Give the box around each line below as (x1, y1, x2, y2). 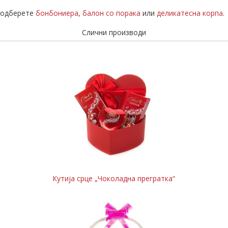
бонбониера (36, 8, 78, 18)
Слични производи (82, 27, 146, 37)
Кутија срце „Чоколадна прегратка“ (52, 174, 176, 183)
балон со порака (82, 8, 140, 18)
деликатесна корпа (157, 8, 223, 18)
